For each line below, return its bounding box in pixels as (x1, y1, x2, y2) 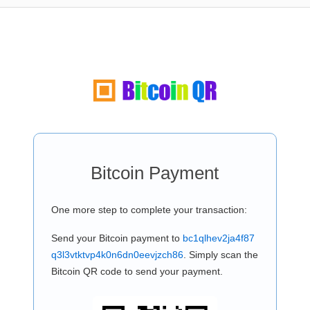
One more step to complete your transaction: (51, 204, 247, 215)
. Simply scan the (183, 249, 258, 260)
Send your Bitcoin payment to (51, 232, 183, 244)
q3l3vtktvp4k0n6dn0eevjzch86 (51, 249, 183, 260)
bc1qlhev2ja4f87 (182, 232, 255, 244)
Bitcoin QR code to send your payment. (51, 266, 223, 277)
